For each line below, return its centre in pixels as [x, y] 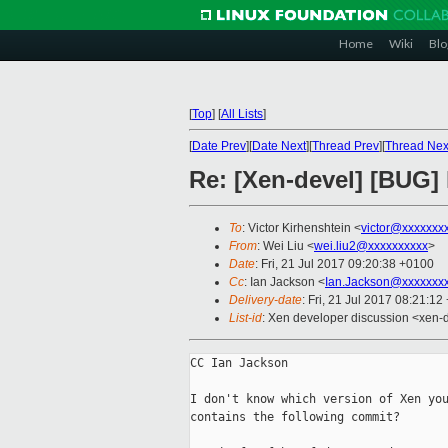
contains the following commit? [295, 417]
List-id [245, 318]
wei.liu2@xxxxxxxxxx [371, 246]
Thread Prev [345, 146]
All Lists [242, 114]
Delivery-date [265, 300]
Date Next [279, 146]
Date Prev [219, 146]
